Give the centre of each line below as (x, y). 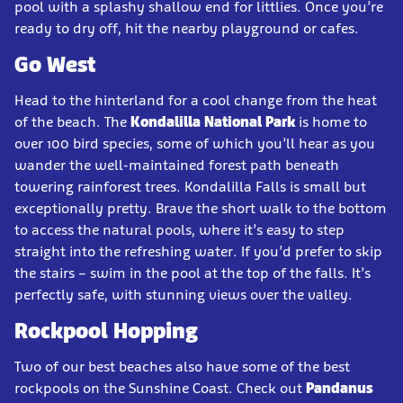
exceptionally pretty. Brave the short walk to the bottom (201, 209)
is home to (331, 122)
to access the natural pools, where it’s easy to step (179, 230)
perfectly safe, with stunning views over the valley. (184, 295)
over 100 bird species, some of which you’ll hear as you (195, 144)
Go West (55, 65)
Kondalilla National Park (213, 122)
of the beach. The (72, 122)
